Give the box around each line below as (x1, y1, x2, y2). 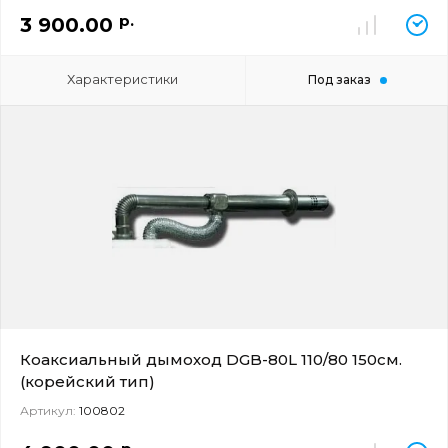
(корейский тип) (20, 372, 155, 391)
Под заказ (307, 72, 371, 87)
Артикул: (20, 403, 76, 418)
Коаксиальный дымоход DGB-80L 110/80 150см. (20, 350, 402, 369)
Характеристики (67, 71, 179, 87)
